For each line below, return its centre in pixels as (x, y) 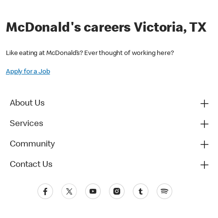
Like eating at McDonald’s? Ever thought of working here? (90, 54)
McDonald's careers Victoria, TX (106, 29)
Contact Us (31, 165)
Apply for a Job (28, 72)
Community (32, 145)
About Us (27, 104)
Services (27, 124)
